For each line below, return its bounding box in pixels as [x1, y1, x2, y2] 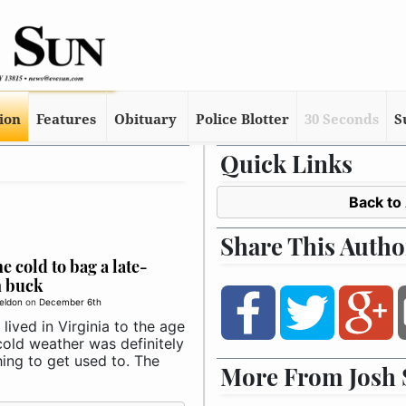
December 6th [38, 296, 101, 307]
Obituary [114, 111, 178, 128]
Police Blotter [196, 111, 290, 128]
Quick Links [220, 148, 353, 179]
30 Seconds [304, 111, 380, 128]
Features [35, 111, 96, 128]
